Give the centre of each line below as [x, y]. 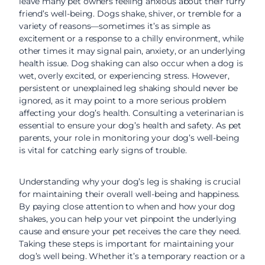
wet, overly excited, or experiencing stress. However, [124, 76]
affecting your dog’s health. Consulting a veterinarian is [132, 113]
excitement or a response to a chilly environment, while [132, 38]
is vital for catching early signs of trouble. [103, 150]
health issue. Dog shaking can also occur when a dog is [131, 63]
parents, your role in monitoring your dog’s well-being [129, 138]
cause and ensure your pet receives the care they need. [130, 231]
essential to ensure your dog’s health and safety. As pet [130, 125]
